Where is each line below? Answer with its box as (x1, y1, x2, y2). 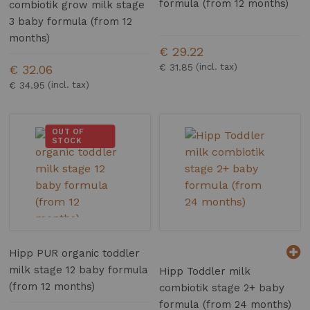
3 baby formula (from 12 (9, 15, 133, 28)
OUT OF (51, 127, 84, 137)
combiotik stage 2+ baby (159, 282, 285, 295)
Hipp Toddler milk (159, 265, 251, 278)
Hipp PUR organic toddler (9, 247, 140, 260)
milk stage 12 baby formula (9, 264, 149, 277)
